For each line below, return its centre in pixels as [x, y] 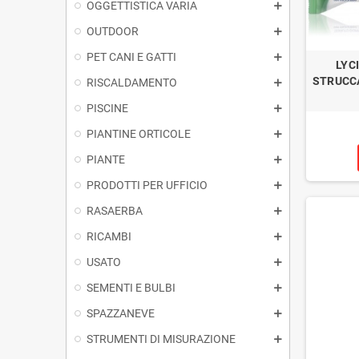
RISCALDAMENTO [132, 82]
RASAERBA [115, 210]
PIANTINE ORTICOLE [139, 133]
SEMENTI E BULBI [131, 287]
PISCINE [107, 108]
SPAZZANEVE [121, 313]
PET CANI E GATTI [131, 56]
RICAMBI [109, 236]
